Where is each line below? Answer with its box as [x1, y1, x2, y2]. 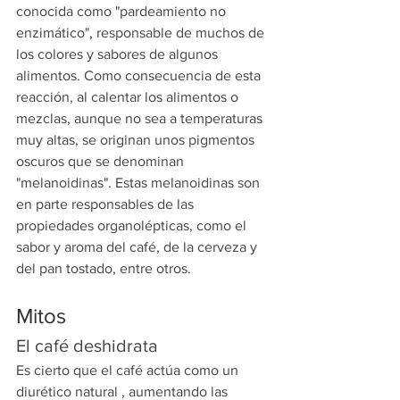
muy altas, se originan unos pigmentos [16, 132, 258, 148]
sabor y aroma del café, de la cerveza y [16, 239, 261, 255]
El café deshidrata [16, 336, 158, 356]
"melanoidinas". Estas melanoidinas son [16, 175, 263, 191]
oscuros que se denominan [16, 154, 187, 170]
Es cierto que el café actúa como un [16, 362, 242, 379]
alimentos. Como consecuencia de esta [16, 68, 264, 84]
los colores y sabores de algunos [16, 46, 221, 62]
